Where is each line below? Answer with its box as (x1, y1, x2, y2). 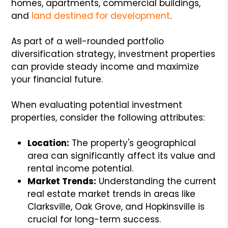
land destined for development (32, 9, 170, 22)
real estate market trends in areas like (27, 187, 196, 200)
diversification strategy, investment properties (11, 47, 216, 60)
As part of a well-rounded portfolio (11, 35, 164, 47)
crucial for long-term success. (27, 213, 161, 225)
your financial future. (11, 73, 103, 85)
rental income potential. (27, 162, 134, 175)
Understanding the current (96, 175, 217, 187)
